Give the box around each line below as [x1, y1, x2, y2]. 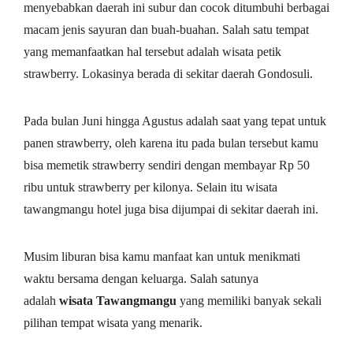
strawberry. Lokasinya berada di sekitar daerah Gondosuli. [24, 67, 313, 81]
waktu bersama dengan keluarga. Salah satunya [24, 272, 258, 286]
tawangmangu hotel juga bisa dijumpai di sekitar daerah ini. [24, 203, 318, 217]
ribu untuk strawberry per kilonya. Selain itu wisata [24, 180, 277, 195]
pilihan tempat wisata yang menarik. [24, 316, 203, 330]
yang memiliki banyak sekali [180, 294, 321, 308]
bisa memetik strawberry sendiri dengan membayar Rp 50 [24, 158, 310, 173]
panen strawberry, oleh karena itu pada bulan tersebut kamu [24, 136, 318, 150]
